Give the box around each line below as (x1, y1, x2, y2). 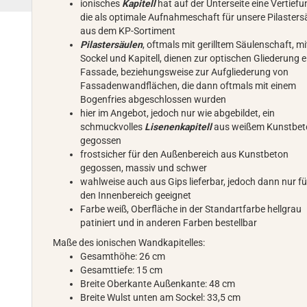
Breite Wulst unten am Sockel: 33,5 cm (80, 292, 241, 303)
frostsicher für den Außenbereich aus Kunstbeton (80, 149, 289, 160)
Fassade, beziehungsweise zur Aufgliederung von (80, 66, 289, 77)
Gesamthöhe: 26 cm (80, 251, 166, 262)
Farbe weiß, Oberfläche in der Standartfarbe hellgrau (80, 204, 302, 214)
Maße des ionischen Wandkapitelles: (53, 237, 206, 248)
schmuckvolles (80, 121, 145, 132)
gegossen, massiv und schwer (80, 162, 208, 173)
